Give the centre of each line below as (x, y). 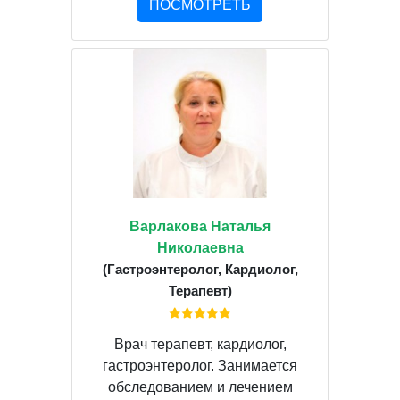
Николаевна (200, 248)
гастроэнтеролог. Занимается (200, 366)
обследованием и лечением (200, 387)
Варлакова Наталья (200, 227)
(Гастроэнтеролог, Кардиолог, (200, 270)
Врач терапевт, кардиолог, (200, 345)
